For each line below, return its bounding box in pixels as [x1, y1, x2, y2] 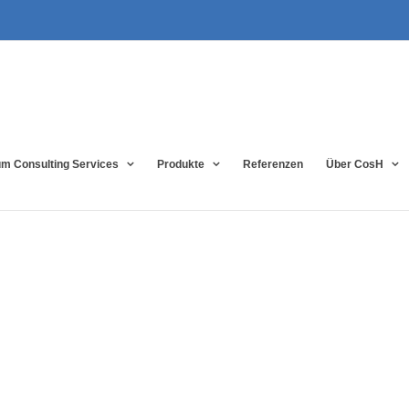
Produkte [157, 158, 205, 171]
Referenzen [243, 158, 304, 171]
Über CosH [326, 158, 384, 171]
